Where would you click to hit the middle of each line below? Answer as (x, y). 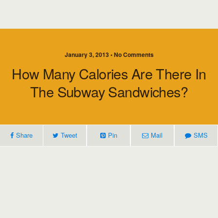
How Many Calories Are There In (109, 73)
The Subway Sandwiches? (109, 91)
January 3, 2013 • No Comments (109, 54)
